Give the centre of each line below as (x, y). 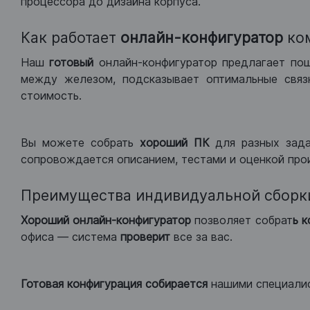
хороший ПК (174, 143)
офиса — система (71, 237)
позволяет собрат (242, 220)
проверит (147, 237)
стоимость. (51, 95)
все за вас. (203, 237)
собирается (178, 284)
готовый (72, 62)
